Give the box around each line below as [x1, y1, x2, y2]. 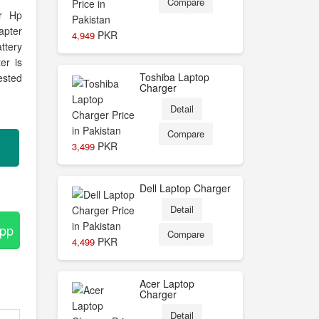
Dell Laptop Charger [140, 181, 231, 195]
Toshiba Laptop [140, 70, 209, 84]
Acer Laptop [140, 276, 194, 291]
